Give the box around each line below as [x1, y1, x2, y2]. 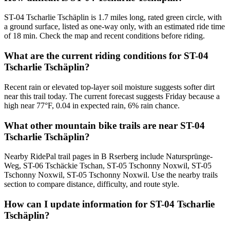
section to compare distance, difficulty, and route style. [4, 180, 179, 189]
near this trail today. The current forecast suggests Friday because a [4, 91, 220, 101]
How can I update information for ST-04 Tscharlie [4, 199, 215, 210]
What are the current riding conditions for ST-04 [4, 50, 208, 62]
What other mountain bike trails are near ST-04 [4, 120, 205, 131]
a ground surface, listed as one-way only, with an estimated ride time [4, 22, 225, 31]
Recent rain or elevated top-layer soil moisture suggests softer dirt [4, 82, 215, 91]
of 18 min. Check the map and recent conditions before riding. [4, 31, 205, 41]
